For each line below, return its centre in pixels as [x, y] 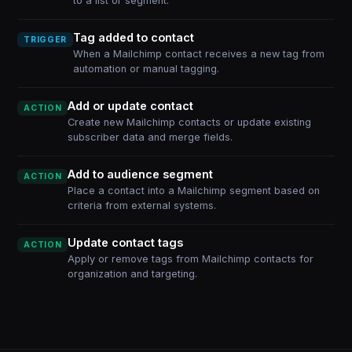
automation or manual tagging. [146, 69]
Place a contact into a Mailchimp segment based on [194, 191]
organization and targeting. [133, 274]
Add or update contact [131, 106]
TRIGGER [45, 40]
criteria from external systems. [142, 205]
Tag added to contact [133, 37]
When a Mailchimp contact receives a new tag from [198, 54]
